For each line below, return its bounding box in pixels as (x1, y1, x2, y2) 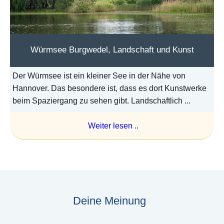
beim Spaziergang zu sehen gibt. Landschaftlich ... (12, 96, 190, 105)
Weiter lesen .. (88, 121, 138, 130)
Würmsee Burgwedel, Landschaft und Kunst (30, 44, 194, 54)
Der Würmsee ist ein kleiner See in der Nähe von (12, 71, 185, 80)
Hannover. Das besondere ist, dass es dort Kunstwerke (12, 83, 206, 92)
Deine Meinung (73, 194, 146, 207)
